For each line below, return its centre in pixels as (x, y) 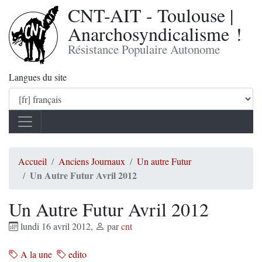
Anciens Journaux (92, 161)
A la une (35, 254)
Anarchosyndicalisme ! (155, 34)
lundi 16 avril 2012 (54, 226)
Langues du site (38, 77)
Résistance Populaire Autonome (144, 49)
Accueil (32, 161)
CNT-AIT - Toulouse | (151, 15)
